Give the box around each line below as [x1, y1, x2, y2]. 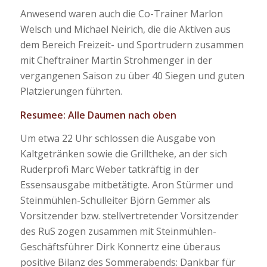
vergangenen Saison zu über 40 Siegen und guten [20, 69, 244, 83]
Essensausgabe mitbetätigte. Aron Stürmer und [20, 178, 233, 192]
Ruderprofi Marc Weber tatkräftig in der [20, 163, 199, 176]
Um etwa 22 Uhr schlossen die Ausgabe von [20, 132, 215, 145]
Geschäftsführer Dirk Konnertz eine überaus [20, 240, 221, 254]
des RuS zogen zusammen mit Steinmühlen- [20, 225, 216, 238]
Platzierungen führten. [20, 85, 122, 98]
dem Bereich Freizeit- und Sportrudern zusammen [20, 38, 244, 52]
